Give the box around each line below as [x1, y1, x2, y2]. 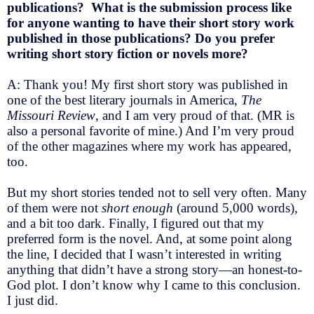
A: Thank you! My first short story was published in [7, 77, 288, 93]
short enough [102, 200, 173, 216]
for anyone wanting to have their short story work [7, 15, 294, 31]
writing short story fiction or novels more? [7, 46, 248, 62]
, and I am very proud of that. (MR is [95, 108, 294, 123]
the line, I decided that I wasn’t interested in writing [7, 247, 282, 262]
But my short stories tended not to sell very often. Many [7, 185, 307, 200]
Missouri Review [7, 108, 95, 123]
